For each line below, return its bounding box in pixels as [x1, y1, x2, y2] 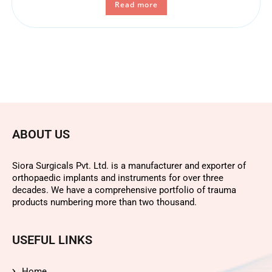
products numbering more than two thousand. [12, 196, 197, 208]
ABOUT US [12, 126, 70, 141]
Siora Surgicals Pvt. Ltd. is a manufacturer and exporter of [12, 160, 246, 171]
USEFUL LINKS [12, 232, 92, 247]
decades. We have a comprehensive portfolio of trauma [12, 184, 236, 195]
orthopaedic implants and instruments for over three [12, 172, 223, 183]
